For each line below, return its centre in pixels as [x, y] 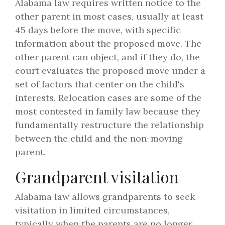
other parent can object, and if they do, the [107, 57]
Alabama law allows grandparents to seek [105, 197]
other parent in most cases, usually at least [109, 17]
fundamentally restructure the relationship [109, 125]
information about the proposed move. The [108, 44]
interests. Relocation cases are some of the [108, 98]
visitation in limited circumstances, [92, 210]
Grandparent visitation [97, 177]
